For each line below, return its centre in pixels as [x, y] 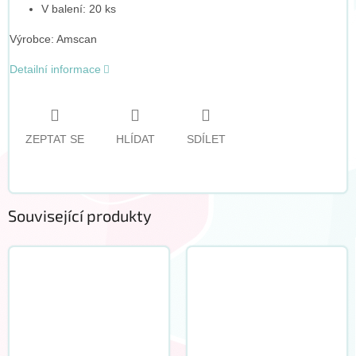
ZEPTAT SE [54, 139]
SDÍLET [206, 139]
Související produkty [80, 216]
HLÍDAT [135, 139]
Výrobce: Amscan [53, 39]
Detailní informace [55, 70]
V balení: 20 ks [78, 9]
